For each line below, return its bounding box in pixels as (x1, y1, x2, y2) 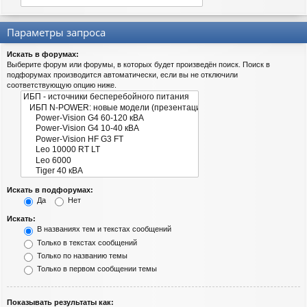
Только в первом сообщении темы (35, 264, 157, 273)
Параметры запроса (7, 25, 106, 40)
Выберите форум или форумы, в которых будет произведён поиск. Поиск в (7, 60, 270, 69)
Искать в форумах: (7, 50, 79, 59)
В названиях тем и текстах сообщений (35, 225, 171, 234)
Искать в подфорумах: (7, 186, 93, 195)
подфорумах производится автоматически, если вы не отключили (7, 71, 238, 79)
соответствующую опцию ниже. (7, 81, 116, 90)
